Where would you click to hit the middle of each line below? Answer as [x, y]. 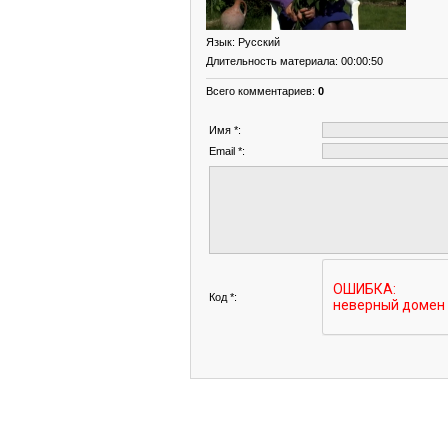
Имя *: [225, 129]
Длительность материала [270, 60]
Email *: [227, 150]
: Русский [256, 41]
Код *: [223, 296]
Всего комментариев [259, 90]
